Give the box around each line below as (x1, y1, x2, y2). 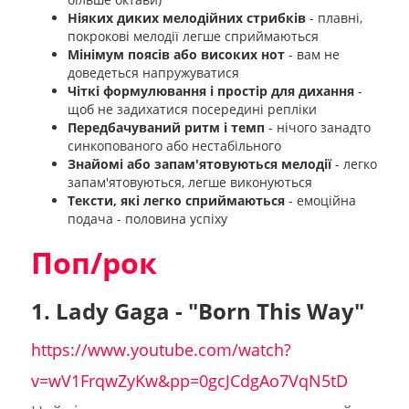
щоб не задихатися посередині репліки (67, 100, 317, 119)
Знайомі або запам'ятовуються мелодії (67, 155, 331, 173)
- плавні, (305, 9, 362, 27)
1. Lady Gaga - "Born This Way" (30, 296, 364, 327)
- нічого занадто (264, 119, 371, 137)
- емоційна (284, 192, 356, 210)
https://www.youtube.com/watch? (30, 339, 291, 362)
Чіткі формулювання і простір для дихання (67, 82, 354, 100)
